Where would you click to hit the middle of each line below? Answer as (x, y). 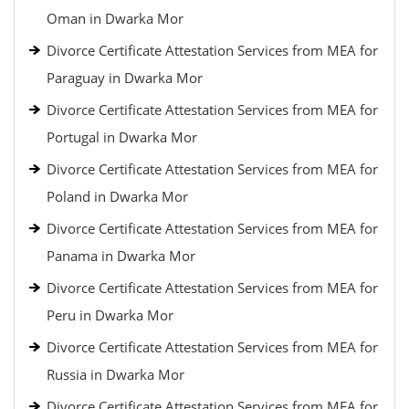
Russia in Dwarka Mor (115, 374)
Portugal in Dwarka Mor (122, 137)
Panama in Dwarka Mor (121, 256)
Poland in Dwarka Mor (117, 196)
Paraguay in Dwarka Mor (125, 78)
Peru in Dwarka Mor (110, 315)
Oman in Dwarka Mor (115, 18)
